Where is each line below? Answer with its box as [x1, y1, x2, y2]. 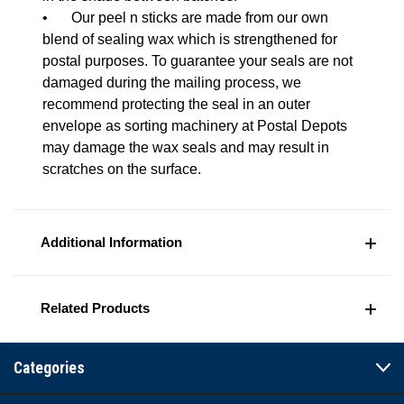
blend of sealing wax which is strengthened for [42, 31, 337, 47]
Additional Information [41, 234, 182, 250]
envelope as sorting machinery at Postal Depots [42, 117, 347, 133]
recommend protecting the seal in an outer [42, 96, 310, 112]
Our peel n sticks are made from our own [71, 9, 328, 25]
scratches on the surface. [42, 161, 201, 177]
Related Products [41, 299, 150, 316]
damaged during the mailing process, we [42, 74, 301, 90]
